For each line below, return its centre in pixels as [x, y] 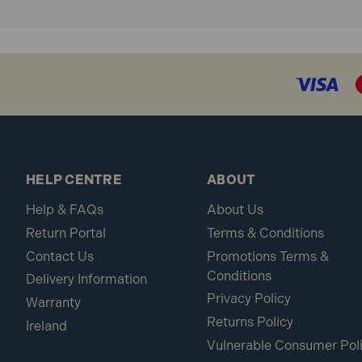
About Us [235, 210]
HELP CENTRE [74, 180]
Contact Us [60, 256]
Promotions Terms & [268, 256]
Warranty [53, 303]
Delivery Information [86, 280]
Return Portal [66, 233]
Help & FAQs [65, 210]
